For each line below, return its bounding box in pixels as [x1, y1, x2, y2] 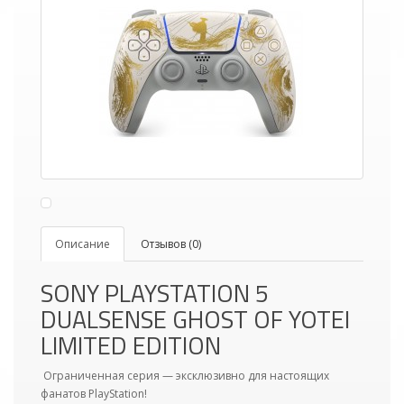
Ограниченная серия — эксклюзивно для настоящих [41, 368, 329, 383]
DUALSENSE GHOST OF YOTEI [41, 300, 350, 337]
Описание [55, 236, 110, 252]
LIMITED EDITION [41, 326, 221, 363]
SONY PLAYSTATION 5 [41, 274, 269, 311]
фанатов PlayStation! [41, 386, 147, 401]
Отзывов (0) [141, 236, 201, 252]
